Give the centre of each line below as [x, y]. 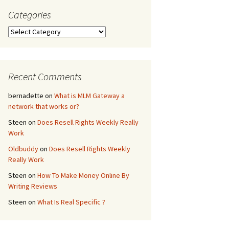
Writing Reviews [33, 186]
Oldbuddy [23, 149]
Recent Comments [45, 76]
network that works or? [44, 106]
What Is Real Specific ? [71, 202]
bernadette [26, 96]
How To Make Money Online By [83, 175]
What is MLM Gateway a [89, 96]
